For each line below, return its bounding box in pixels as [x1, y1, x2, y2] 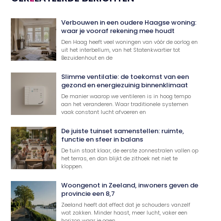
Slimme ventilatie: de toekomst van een [61, 72, 189, 81]
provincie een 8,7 [61, 188, 115, 198]
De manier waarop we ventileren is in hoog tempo [61, 92, 191, 100]
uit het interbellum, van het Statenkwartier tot [61, 45, 181, 54]
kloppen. [61, 162, 83, 170]
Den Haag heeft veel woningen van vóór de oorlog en [61, 37, 198, 46]
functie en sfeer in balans [61, 134, 144, 144]
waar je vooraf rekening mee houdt [61, 26, 175, 36]
